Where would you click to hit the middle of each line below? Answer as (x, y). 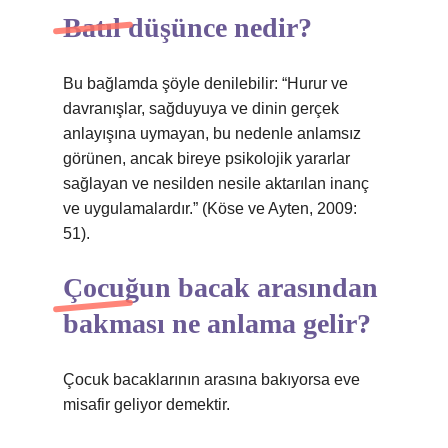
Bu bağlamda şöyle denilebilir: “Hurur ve (205, 83)
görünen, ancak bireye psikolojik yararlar (206, 158)
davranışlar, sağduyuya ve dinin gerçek (201, 108)
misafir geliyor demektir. (146, 404)
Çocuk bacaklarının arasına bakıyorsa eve (211, 379)
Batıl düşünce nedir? (187, 27)
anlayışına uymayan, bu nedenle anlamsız (212, 133)
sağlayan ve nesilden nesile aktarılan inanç (216, 183)
